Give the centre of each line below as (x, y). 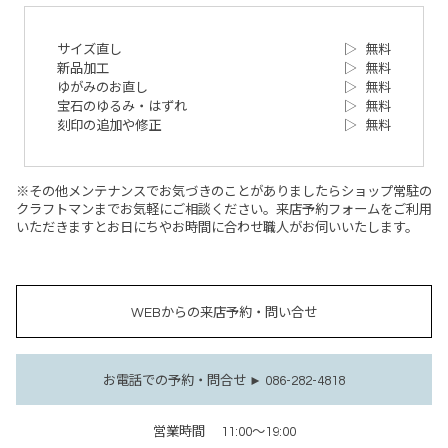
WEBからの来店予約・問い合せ (224, 312)
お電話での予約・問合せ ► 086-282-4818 (224, 380)
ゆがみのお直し (102, 87)
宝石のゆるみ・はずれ (122, 106)
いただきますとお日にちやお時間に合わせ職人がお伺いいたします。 (217, 227)
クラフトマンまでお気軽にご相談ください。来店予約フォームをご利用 (224, 209)
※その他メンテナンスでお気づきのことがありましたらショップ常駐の (224, 191)
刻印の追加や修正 (109, 125)
